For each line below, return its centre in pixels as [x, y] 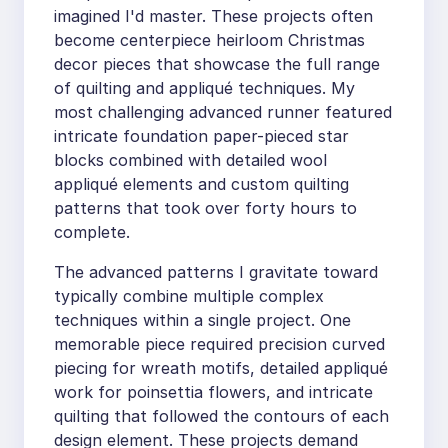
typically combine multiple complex [189, 296]
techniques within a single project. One [202, 320]
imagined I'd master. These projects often [213, 16]
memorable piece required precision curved [219, 344]
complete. [92, 232]
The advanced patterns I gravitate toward [216, 272]
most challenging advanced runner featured [223, 112]
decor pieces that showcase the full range [217, 64]
